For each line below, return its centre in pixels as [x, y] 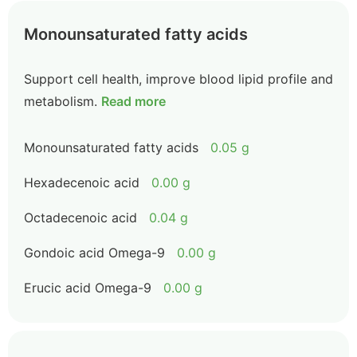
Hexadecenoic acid [82, 182]
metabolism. [61, 101]
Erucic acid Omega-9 [88, 288]
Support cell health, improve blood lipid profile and [178, 79]
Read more [133, 101]
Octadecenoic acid [80, 218]
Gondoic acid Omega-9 [94, 253]
